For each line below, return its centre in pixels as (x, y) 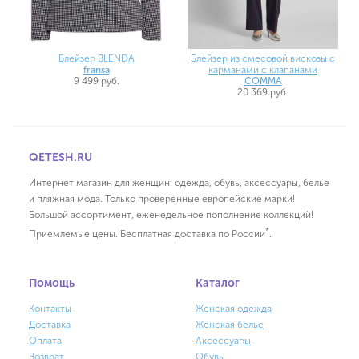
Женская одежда (234, 309)
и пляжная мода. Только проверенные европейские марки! (162, 199)
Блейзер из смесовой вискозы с (263, 59)
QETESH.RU (61, 158)
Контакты (50, 309)
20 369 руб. (263, 93)
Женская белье (230, 325)
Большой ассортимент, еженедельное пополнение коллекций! (171, 215)
